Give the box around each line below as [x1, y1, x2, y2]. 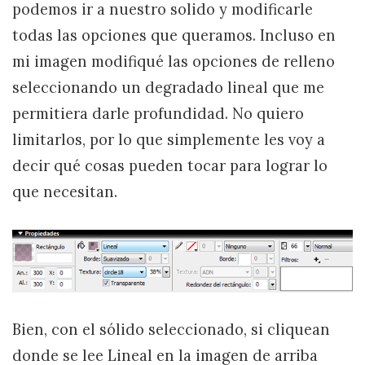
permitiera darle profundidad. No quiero [12, 103, 304, 123]
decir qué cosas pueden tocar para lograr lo [12, 156, 328, 175]
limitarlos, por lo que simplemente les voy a [12, 130, 325, 149]
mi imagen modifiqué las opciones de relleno [12, 51, 335, 71]
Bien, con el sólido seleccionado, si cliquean [12, 320, 330, 340]
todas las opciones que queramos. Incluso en [12, 25, 336, 45]
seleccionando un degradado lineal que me [12, 77, 324, 97]
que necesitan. [12, 182, 117, 201]
